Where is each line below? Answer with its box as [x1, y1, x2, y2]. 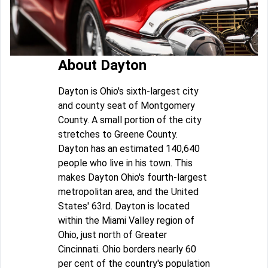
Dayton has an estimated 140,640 [58, 142, 200, 154]
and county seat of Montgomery [58, 99, 195, 111]
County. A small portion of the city [58, 114, 202, 126]
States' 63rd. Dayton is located [58, 200, 190, 212]
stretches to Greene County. [58, 128, 178, 140]
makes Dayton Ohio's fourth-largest [58, 171, 207, 183]
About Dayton [58, 56, 147, 74]
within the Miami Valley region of [58, 214, 194, 226]
